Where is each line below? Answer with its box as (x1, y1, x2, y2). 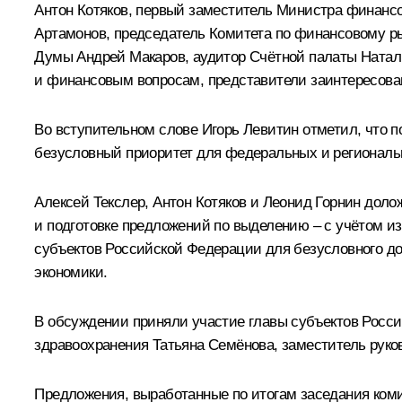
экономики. (34, 263, 108, 281)
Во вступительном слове (34, 120, 202, 138)
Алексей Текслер (34, 193, 145, 211)
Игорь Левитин (201, 120, 299, 138)
